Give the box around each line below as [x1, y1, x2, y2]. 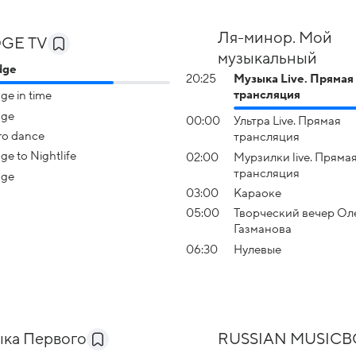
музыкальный [218, 50, 317, 68]
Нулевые [234, 242, 281, 256]
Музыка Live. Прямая [234, 72, 354, 85]
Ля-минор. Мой [218, 29, 332, 47]
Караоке [234, 186, 281, 199]
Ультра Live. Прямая [234, 114, 341, 128]
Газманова [234, 222, 292, 236]
